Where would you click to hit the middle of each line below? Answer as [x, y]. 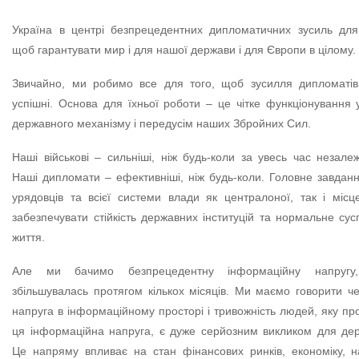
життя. [29, 238]
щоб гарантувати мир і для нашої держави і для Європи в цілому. [184, 50]
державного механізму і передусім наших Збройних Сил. [162, 124]
